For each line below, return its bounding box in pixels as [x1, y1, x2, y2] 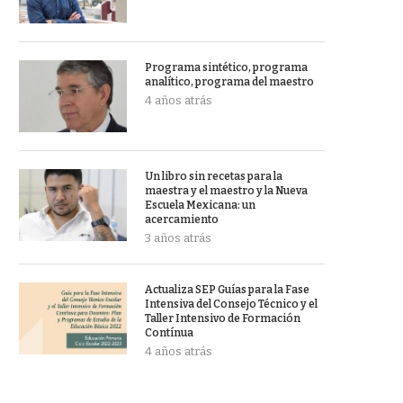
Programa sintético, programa [145, 61, 308, 74]
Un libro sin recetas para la [145, 170, 282, 183]
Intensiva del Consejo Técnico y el [145, 298, 318, 310]
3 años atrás [145, 231, 211, 245]
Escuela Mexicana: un [145, 199, 255, 211]
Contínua [145, 327, 193, 339]
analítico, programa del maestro [145, 76, 314, 88]
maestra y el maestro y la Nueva [145, 184, 308, 197]
